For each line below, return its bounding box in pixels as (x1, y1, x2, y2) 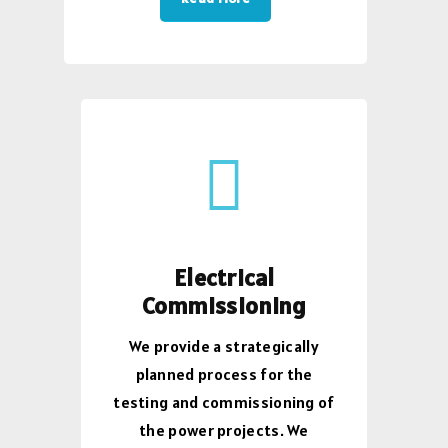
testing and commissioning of (113, 391, 335, 412)
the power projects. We (139, 419, 309, 440)
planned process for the (135, 363, 313, 384)
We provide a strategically (129, 335, 319, 356)
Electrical (173, 261, 274, 293)
